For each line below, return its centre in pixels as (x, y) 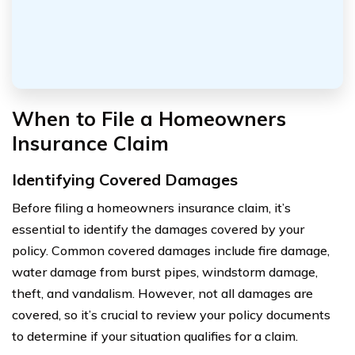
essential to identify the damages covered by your (158, 229)
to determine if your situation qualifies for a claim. (155, 336)
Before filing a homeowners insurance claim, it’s (151, 207)
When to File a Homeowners (149, 118)
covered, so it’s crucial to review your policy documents (171, 314)
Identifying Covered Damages (125, 179)
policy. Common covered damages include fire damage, (171, 250)
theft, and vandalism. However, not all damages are (162, 293)
